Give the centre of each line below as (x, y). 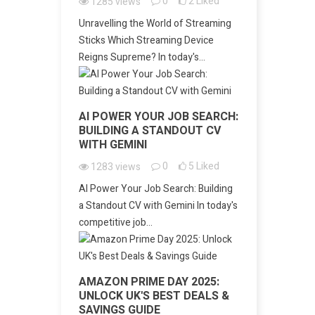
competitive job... (116, 223)
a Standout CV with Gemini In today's (158, 206)
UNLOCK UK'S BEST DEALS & (154, 296)
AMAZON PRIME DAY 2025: (149, 282)
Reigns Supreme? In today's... (142, 57)
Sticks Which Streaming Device (146, 40)
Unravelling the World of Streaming (155, 24)
